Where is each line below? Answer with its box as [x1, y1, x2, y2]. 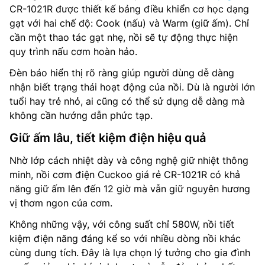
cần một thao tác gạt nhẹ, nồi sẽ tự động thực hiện [9, 31, 238, 43]
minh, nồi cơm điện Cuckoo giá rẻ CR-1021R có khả [9, 168, 240, 180]
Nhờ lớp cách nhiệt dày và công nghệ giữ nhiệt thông [9, 154, 248, 166]
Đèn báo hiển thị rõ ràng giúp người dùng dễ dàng [9, 66, 234, 79]
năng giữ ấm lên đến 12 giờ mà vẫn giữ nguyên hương [9, 182, 250, 195]
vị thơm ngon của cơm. [9, 196, 112, 209]
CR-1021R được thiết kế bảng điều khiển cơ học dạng [9, 2, 249, 15]
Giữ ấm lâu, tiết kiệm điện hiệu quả [9, 130, 206, 145]
